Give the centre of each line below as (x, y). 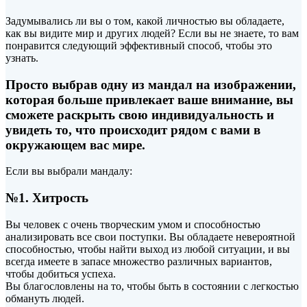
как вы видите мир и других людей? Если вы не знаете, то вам (152, 33)
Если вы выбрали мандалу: (69, 171)
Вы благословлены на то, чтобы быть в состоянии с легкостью (152, 286)
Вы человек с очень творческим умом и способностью (133, 224)
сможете (31, 114)
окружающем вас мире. (75, 145)
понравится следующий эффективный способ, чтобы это (139, 45)
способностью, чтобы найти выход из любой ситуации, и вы (148, 249)
